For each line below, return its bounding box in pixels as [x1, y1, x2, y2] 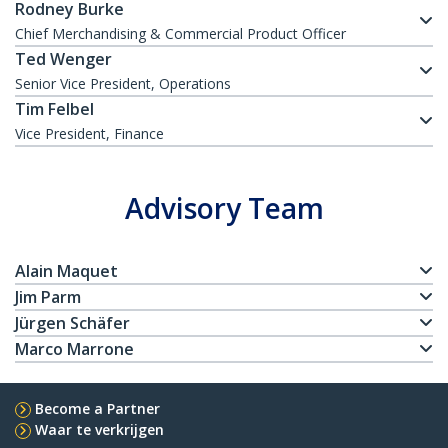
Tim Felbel [15, 98, 94, 121]
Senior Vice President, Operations [15, 74, 231, 94]
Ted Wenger [15, 48, 112, 71]
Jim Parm [15, 286, 81, 309]
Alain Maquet [15, 260, 118, 283]
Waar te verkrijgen [35, 420, 164, 440]
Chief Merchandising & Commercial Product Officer [15, 24, 346, 44]
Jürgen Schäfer [15, 312, 130, 335]
